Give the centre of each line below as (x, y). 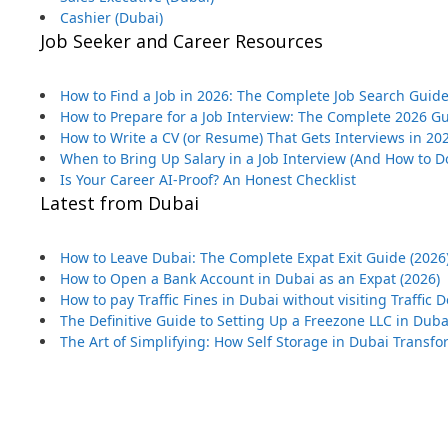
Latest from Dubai (119, 203)
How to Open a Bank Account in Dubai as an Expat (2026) (250, 278)
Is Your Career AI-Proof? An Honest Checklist (208, 179)
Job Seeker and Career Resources (181, 41)
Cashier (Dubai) (111, 17)
